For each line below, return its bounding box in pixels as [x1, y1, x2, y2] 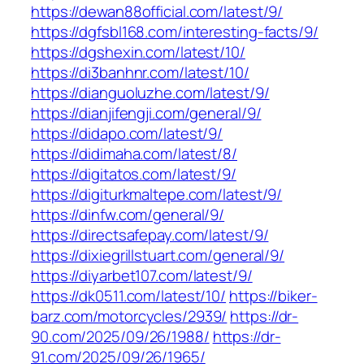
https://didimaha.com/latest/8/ [31, 143, 237, 165]
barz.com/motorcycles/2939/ [31, 305, 227, 327]
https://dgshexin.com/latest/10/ [31, 41, 245, 63]
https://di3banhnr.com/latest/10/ [31, 62, 249, 84]
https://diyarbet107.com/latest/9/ [31, 265, 253, 287]
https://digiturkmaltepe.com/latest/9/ [31, 184, 283, 206]
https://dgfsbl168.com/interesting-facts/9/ [31, 21, 318, 43]
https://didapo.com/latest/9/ [31, 123, 223, 145]
